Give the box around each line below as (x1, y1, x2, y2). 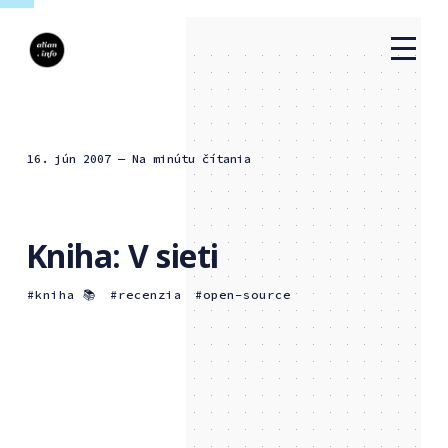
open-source (202, 286, 291, 302)
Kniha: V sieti (25, 233, 219, 277)
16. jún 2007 (33, 151, 111, 166)
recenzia (117, 286, 182, 302)
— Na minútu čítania (117, 151, 251, 166)
